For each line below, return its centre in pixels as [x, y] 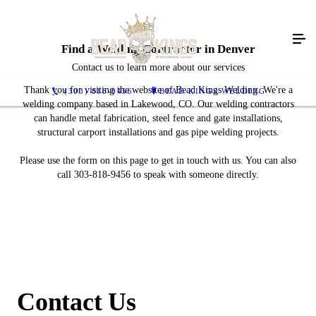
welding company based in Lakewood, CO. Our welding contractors [158, 104]
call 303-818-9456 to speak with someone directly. [158, 175]
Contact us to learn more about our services [158, 67]
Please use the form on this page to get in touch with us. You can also [158, 160]
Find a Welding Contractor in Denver [158, 49]
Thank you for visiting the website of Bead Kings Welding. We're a [158, 90]
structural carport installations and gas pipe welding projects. [158, 132]
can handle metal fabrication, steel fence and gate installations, [158, 118]
